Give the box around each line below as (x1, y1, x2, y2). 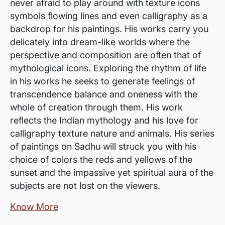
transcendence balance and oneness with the (10, 89, 197, 99)
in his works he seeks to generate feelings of (10, 76, 195, 86)
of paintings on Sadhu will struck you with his (10, 141, 196, 152)
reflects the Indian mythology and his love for (10, 115, 198, 126)
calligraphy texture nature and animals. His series (10, 128, 214, 139)
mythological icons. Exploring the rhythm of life (10, 63, 206, 73)
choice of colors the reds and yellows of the (10, 154, 192, 165)
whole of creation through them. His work (10, 102, 183, 113)
